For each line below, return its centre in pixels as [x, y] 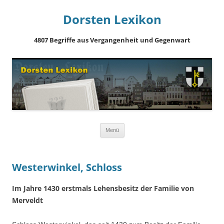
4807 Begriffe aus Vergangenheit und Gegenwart [112, 40]
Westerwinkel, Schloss [67, 167]
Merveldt [27, 200]
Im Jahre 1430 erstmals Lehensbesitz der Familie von [103, 188]
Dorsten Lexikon [112, 19]
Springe [136, 127]
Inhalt [133, 141]
